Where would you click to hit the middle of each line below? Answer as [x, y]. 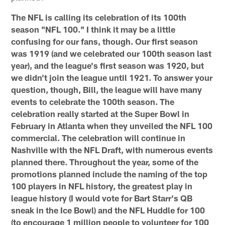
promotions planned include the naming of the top [109, 174]
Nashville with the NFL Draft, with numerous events [112, 149]
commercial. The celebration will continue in [98, 137]
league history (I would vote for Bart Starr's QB [102, 198]
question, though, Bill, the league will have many [107, 89]
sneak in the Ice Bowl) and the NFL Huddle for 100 [108, 210]
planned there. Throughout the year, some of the [105, 161]
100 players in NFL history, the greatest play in [102, 186]
